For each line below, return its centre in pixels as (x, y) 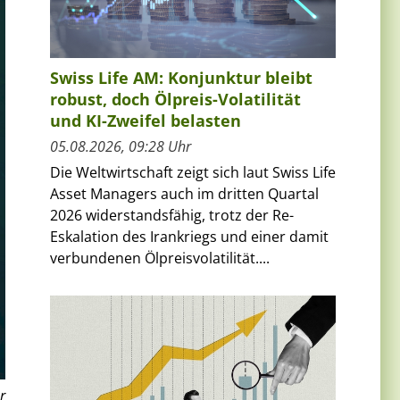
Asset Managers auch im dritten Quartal (184, 193)
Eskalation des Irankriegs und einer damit (189, 236)
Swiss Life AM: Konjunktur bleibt (181, 77)
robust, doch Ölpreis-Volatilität (175, 99)
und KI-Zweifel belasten (146, 120)
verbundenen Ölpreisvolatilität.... (160, 258)
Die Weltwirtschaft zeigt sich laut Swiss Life (193, 172)
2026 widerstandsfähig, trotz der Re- (172, 215)
